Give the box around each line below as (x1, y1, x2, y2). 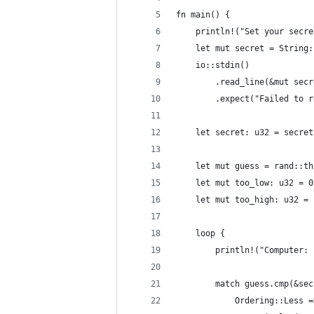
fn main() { (176, 10, 230, 20)
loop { (176, 228, 225, 238)
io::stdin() (176, 60, 250, 70)
